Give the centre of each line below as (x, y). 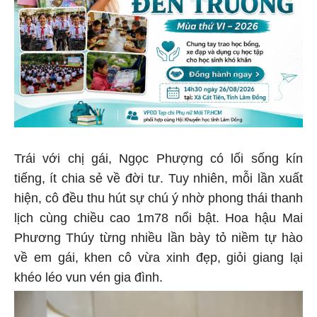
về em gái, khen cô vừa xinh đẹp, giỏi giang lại (158, 255)
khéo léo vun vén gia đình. (88, 275)
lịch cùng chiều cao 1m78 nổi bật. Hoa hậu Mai (158, 215)
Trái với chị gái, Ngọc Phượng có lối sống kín (158, 156)
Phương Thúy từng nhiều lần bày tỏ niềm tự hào (158, 235)
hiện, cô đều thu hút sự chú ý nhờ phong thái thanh (158, 196)
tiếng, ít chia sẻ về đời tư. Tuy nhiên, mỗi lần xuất (158, 176)
